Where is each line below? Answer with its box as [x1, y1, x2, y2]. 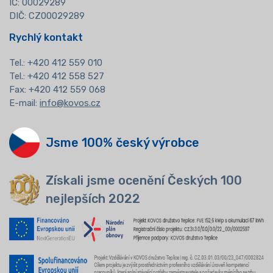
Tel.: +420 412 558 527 [9, 70, 104, 82]
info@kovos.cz [40, 97, 101, 108]
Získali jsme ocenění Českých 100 [46, 172, 242, 188]
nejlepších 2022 [46, 191, 140, 206]
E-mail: [9, 97, 40, 108]
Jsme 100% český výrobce [46, 135, 199, 150]
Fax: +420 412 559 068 [9, 83, 105, 95]
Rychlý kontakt [9, 31, 83, 43]
